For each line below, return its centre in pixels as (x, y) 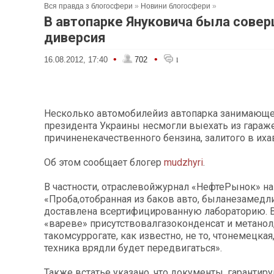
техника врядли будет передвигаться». (133, 248)
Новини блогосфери (176, 6)
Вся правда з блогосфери (88, 6)
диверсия (75, 38)
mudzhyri (183, 162)
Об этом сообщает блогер (104, 162)
